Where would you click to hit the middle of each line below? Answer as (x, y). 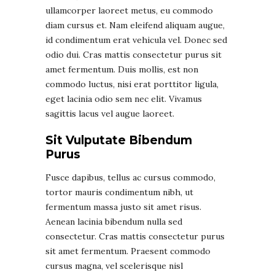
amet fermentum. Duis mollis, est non (122, 69)
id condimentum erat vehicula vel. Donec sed (136, 40)
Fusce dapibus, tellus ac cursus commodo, (130, 177)
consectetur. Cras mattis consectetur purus (135, 236)
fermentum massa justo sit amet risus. (123, 207)
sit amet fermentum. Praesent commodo (128, 251)
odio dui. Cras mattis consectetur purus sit (134, 54)
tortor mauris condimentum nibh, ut (119, 192)
